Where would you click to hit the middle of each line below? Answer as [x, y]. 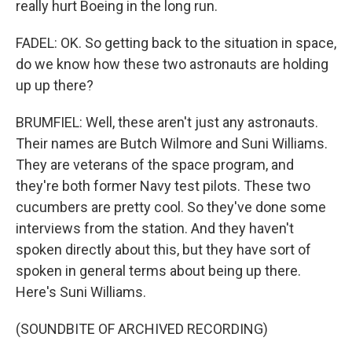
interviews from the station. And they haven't [155, 228]
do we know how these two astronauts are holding [172, 64]
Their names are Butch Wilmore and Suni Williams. [172, 143]
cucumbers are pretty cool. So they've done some [171, 207]
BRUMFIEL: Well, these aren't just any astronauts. [167, 122]
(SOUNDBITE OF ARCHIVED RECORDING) [142, 329]
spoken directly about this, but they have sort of [163, 249]
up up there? [55, 85]
